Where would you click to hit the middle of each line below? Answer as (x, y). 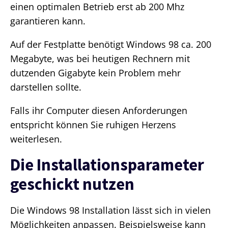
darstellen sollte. (46, 87)
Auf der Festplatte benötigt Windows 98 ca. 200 (111, 45)
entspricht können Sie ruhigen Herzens (93, 125)
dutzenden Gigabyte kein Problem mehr (95, 73)
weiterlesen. (36, 139)
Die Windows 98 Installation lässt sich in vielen (110, 210)
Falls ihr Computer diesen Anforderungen (99, 111)
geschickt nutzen (72, 184)
